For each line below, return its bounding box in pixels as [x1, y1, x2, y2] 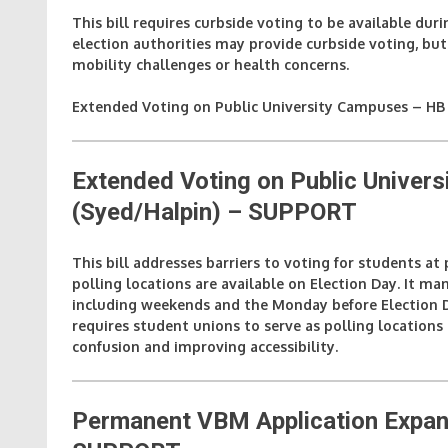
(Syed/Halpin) [72, 197, 221, 226]
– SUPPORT [221, 197, 357, 226]
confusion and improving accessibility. [72, 337, 338, 355]
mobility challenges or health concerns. [72, 55, 349, 73]
